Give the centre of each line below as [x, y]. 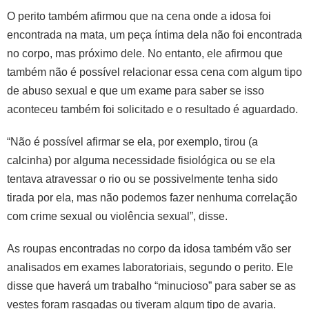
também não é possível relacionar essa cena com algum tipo [154, 72]
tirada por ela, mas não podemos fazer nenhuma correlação [152, 197]
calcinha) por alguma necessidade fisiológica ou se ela [141, 160]
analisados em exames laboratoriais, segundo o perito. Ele [150, 267]
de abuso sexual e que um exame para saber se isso [136, 90]
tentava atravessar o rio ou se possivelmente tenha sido [142, 179]
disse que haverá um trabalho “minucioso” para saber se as [151, 286]
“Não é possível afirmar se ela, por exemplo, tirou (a [132, 141]
